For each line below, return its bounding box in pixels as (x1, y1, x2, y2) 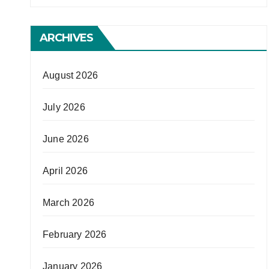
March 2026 (43, 198, 94, 208)
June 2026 (43, 134, 89, 144)
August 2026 (43, 70, 98, 80)
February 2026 (43, 229, 107, 240)
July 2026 (43, 102, 85, 112)
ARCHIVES (40, 31, 93, 44)
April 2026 (43, 166, 88, 176)
